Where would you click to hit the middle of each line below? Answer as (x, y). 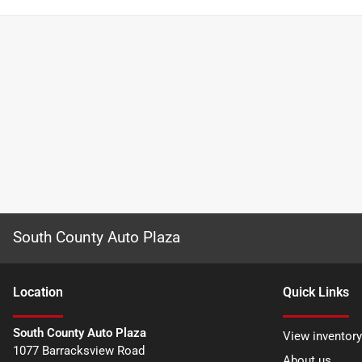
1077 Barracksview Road (79, 351)
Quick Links (316, 292)
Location (38, 292)
